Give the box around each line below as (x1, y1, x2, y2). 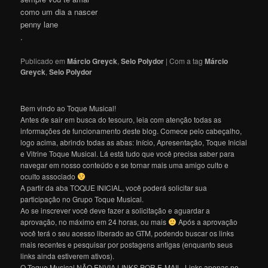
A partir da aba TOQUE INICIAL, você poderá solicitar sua (20, 182, 208, 193)
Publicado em (20, 55, 66, 66)
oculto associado (20, 170, 78, 181)
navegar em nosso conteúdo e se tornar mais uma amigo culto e (20, 159, 229, 170)
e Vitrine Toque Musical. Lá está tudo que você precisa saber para (20, 148, 235, 159)
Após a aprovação (176, 216, 237, 227)
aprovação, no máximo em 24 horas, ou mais (20, 216, 169, 227)
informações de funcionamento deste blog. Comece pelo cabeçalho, (20, 125, 242, 136)
